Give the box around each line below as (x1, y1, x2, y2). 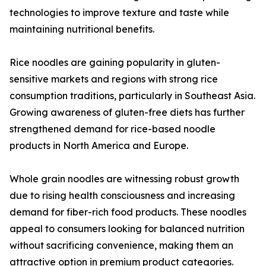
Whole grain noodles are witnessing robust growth (9, 173, 239, 185)
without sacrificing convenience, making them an (9, 239, 233, 252)
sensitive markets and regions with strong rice (9, 73, 218, 85)
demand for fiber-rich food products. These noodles (9, 206, 246, 218)
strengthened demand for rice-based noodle (9, 123, 216, 135)
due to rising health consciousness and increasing (9, 189, 235, 202)
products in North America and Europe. (9, 140, 188, 152)
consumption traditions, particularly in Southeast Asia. (9, 90, 255, 102)
